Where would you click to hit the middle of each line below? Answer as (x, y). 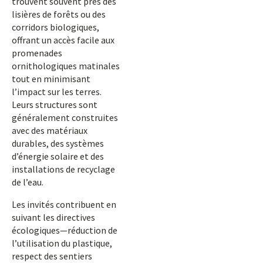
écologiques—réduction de (65, 230)
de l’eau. (28, 182)
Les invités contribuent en (64, 204)
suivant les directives (53, 217)
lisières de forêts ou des (59, 14)
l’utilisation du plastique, (62, 243)
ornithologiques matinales (66, 66)
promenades (37, 53)
